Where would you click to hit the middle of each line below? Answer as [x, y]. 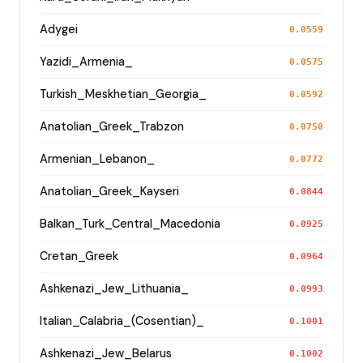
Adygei [59, 29]
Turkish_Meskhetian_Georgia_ [123, 94]
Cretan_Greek [79, 256]
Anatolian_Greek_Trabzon [112, 126]
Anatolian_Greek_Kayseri [109, 191]
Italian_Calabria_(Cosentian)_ [122, 320]
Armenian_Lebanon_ [97, 158]
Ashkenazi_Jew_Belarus [106, 353]
